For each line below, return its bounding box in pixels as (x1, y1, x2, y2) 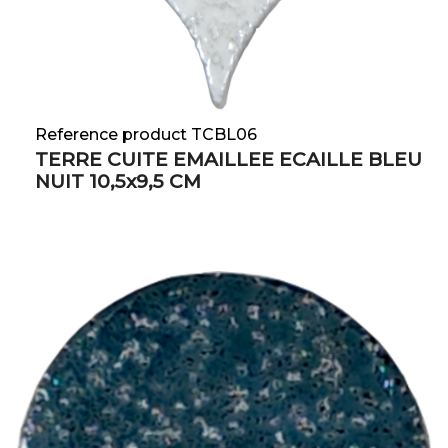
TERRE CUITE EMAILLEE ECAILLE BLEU (35, 148, 422, 172)
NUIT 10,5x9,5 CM (35, 170, 201, 194)
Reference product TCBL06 (35, 125, 257, 145)
